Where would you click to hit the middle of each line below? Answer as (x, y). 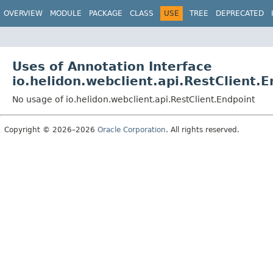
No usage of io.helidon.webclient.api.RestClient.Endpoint (133, 99)
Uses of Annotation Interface (112, 66)
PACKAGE (106, 13)
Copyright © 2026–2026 (51, 129)
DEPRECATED (240, 13)
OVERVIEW (23, 13)
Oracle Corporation (132, 129)
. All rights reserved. (203, 129)
